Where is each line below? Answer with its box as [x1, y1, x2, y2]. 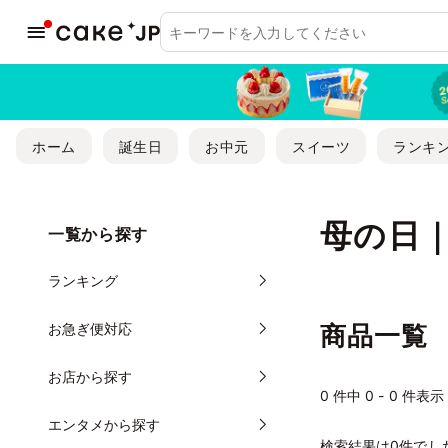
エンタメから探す [48, 415, 161, 433]
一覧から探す [48, 224, 148, 244]
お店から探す [48, 367, 133, 385]
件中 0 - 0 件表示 [329, 386, 444, 404]
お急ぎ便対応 [48, 319, 133, 337]
